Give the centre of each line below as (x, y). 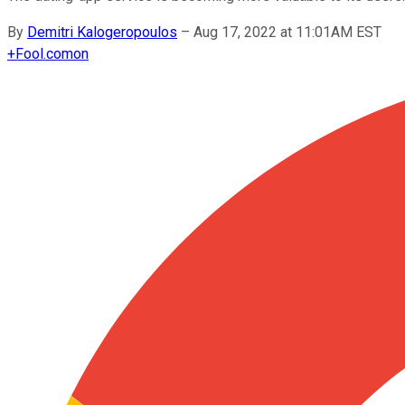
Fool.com (44, 53)
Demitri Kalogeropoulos (102, 32)
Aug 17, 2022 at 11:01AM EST (287, 32)
